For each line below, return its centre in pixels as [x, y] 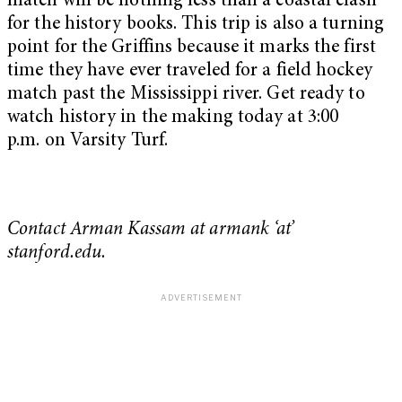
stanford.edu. [57, 254]
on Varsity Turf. [104, 141]
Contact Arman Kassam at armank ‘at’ [151, 231]
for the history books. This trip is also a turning [196, 24]
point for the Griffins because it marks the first [192, 48]
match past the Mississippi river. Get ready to [186, 94]
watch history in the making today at [157, 118]
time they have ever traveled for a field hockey [190, 71]
